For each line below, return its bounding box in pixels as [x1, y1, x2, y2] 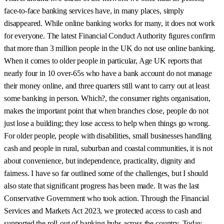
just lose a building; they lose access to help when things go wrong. [4, 118, 210, 127]
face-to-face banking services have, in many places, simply [4, 6, 184, 15]
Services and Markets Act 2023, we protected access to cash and [4, 206, 202, 215]
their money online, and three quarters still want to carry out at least [4, 81, 209, 90]
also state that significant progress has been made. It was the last [4, 181, 199, 190]
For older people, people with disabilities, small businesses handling [4, 131, 211, 140]
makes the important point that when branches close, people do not [4, 106, 208, 115]
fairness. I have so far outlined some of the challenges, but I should [4, 168, 208, 177]
